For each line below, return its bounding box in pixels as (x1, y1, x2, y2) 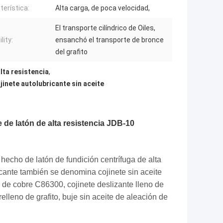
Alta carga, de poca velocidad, (55, 4, 150, 12)
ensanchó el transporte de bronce (55, 36, 164, 44)
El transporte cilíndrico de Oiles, (55, 24, 155, 32)
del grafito (55, 48, 88, 56)
